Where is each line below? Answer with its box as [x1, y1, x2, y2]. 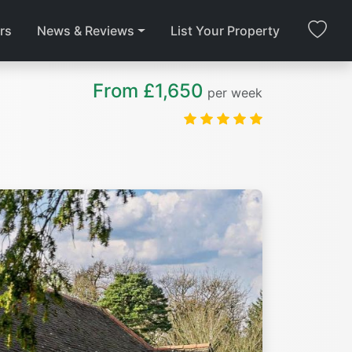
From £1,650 [93, 79, 203, 102]
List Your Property [170, 22, 280, 38]
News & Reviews [37, 22, 135, 38]
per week [207, 85, 262, 101]
